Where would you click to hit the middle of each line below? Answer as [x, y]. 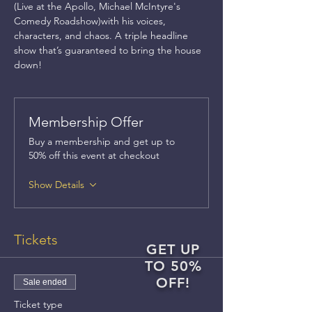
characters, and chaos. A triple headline [102, 36]
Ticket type [38, 304]
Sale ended [45, 282]
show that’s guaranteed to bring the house [109, 50]
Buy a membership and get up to [102, 141]
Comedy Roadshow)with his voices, [91, 21]
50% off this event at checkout [94, 155]
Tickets [36, 240]
